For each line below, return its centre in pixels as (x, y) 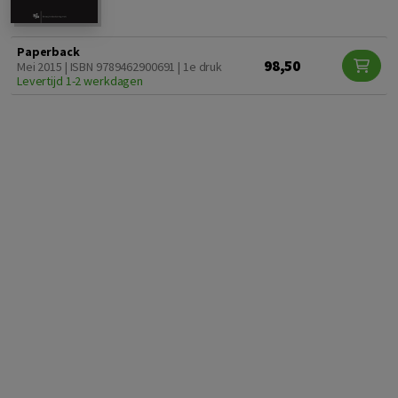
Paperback (48, 52)
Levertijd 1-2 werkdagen (80, 81)
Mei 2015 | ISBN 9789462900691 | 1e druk (120, 67)
